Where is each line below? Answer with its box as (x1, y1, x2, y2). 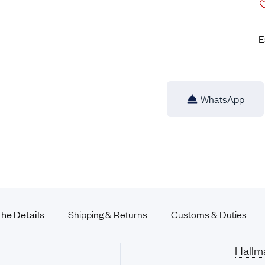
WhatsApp (200, 92, 244, 105)
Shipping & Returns (68, 208, 147, 221)
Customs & (171, 208, 219, 221)
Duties (219, 208, 247, 221)
